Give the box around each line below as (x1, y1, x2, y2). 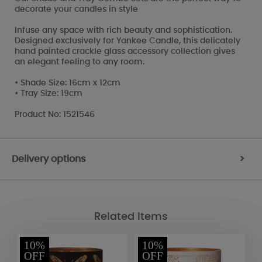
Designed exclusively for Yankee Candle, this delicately (15, 36, 240, 45)
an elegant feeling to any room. (15, 57, 144, 66)
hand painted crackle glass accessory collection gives (15, 47, 235, 56)
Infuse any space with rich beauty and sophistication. (15, 26, 232, 35)
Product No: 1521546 (15, 110, 95, 119)
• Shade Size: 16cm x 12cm (15, 78, 120, 87)
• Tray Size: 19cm (15, 89, 82, 98)
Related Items (94, 212, 168, 223)
